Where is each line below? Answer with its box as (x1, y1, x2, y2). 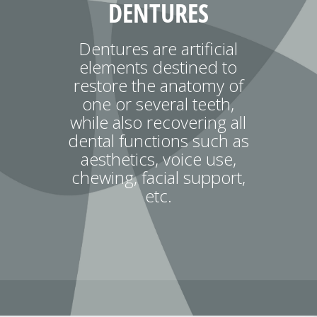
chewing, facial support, (71, 166, 246, 189)
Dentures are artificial (79, 37, 238, 60)
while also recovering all (70, 110, 247, 134)
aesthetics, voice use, (80, 147, 236, 171)
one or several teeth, (82, 92, 235, 115)
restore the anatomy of (73, 74, 243, 97)
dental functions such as (67, 129, 249, 152)
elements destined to (79, 55, 238, 79)
